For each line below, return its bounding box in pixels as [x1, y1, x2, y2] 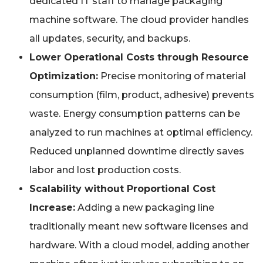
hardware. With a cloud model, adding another [29, 240, 249, 251]
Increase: [29, 202, 75, 214]
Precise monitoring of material [98, 70, 246, 82]
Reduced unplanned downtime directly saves [29, 146, 244, 157]
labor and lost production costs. [29, 164, 181, 176]
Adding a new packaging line [75, 202, 214, 214]
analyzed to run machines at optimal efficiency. [29, 127, 252, 139]
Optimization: [29, 70, 98, 82]
